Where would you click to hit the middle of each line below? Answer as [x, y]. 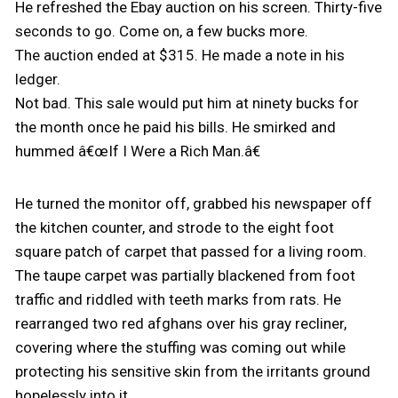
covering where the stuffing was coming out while [180, 347]
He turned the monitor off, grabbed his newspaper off [193, 203]
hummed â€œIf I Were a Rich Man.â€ [137, 151]
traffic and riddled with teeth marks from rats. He [178, 299]
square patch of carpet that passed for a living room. [191, 251]
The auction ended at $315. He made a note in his [179, 55]
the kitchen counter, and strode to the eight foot [174, 227]
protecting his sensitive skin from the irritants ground [192, 371]
